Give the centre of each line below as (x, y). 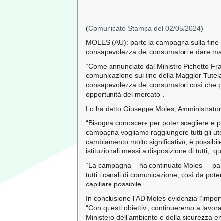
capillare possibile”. (116, 184)
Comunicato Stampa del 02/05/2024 (145, 28)
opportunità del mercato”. (125, 94)
